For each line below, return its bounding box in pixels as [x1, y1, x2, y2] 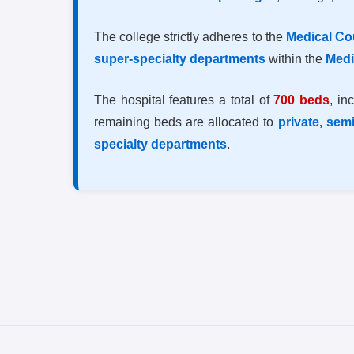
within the [265, 51, 326, 66]
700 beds [273, 92, 330, 107]
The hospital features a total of [94, 92, 274, 107]
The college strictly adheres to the [94, 29, 286, 43]
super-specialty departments [94, 51, 265, 66]
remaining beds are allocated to [94, 115, 278, 129]
